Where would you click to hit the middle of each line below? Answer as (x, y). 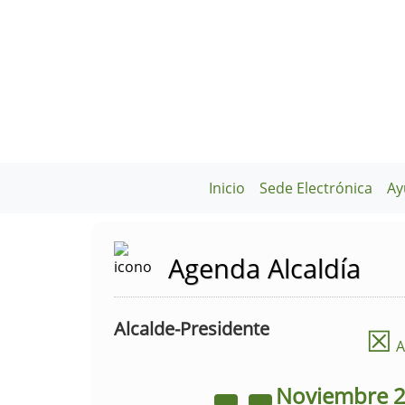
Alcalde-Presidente (192, 329)
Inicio (227, 188)
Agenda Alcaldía (264, 268)
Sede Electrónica (316, 188)
